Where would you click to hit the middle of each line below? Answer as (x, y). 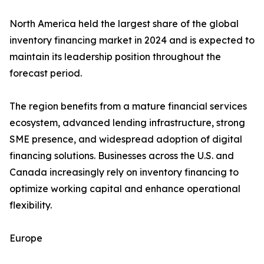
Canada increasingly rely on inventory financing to (124, 172)
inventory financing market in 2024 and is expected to (132, 40)
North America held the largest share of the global (124, 24)
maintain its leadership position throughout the (115, 57)
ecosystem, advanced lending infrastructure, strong (127, 123)
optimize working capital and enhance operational (125, 189)
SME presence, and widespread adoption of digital (126, 139)
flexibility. (31, 205)
